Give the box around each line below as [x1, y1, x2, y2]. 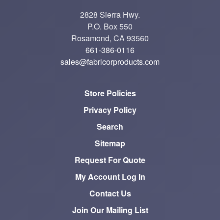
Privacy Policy [83, 104, 137, 115]
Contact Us [89, 188, 131, 199]
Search [97, 121, 123, 132]
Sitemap [95, 137, 125, 149]
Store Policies [84, 87, 136, 99]
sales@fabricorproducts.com [60, 56, 160, 67]
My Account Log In [75, 171, 145, 182]
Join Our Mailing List [72, 204, 148, 216]
